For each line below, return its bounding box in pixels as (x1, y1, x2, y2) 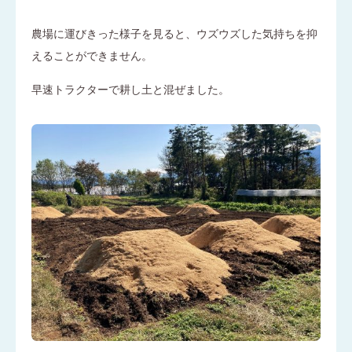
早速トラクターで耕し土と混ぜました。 (31, 82, 229, 97)
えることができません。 (31, 48, 152, 63)
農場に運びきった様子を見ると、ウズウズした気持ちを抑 (31, 26, 317, 41)
